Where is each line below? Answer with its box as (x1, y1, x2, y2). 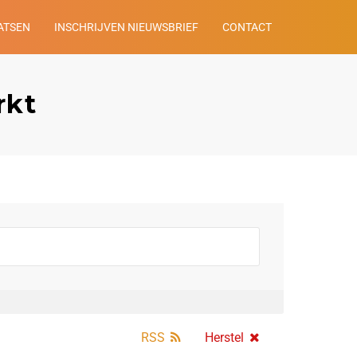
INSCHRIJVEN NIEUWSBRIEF (54, 21, 198, 33)
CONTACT (222, 21, 272, 33)
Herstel (205, 330, 244, 346)
